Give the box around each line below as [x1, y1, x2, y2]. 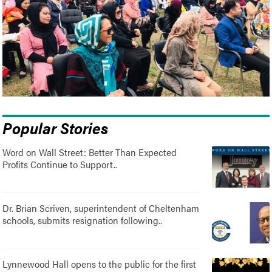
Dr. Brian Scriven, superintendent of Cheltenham [2, 200, 200, 215]
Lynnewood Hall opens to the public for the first [2, 256, 197, 271]
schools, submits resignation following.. [2, 212, 163, 227]
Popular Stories [2, 116, 109, 138]
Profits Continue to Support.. [2, 157, 118, 171]
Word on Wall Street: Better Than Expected [2, 144, 177, 159]
